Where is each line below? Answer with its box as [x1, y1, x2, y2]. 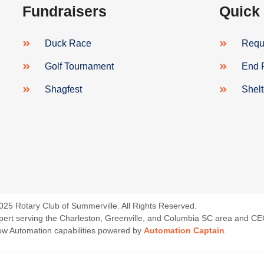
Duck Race [44, 38, 91, 49]
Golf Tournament [44, 61, 114, 72]
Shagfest [44, 84, 82, 95]
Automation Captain [144, 225, 225, 235]
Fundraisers [22, 3, 107, 20]
